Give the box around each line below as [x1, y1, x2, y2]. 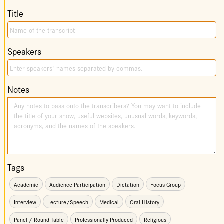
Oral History [129, 198, 159, 206]
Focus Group [150, 180, 181, 189]
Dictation [116, 180, 139, 189]
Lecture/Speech [47, 198, 88, 206]
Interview [13, 198, 36, 206]
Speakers [7, 45, 41, 58]
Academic [13, 180, 38, 189]
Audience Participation [49, 180, 105, 189]
